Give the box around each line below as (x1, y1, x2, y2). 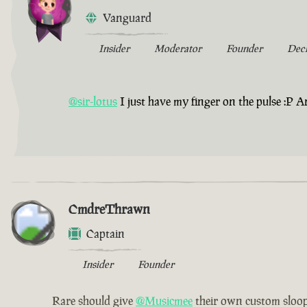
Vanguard (103, 10, 151, 26)
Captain (86, 226, 125, 242)
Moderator (154, 42, 201, 56)
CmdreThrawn (69, 200, 150, 219)
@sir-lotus (69, 94, 117, 110)
